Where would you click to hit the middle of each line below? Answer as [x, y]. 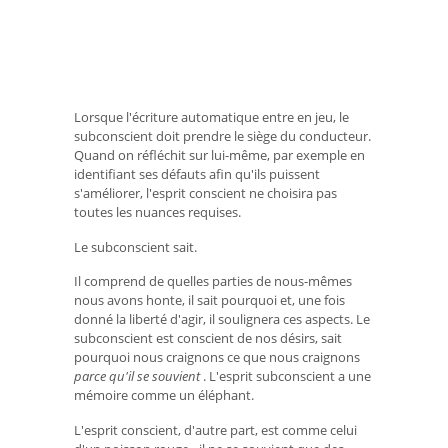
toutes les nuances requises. [157, 212]
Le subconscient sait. [135, 246]
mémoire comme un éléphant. [164, 395]
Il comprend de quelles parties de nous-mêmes [213, 281]
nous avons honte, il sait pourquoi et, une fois [209, 300]
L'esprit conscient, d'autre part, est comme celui [215, 429]
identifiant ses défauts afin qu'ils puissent [197, 174]
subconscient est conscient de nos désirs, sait [208, 338]
